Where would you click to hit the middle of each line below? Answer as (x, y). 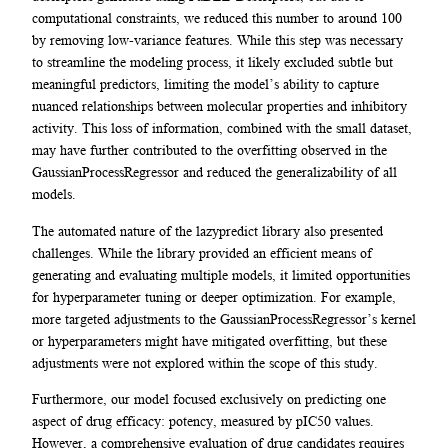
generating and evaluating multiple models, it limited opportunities (221, 274)
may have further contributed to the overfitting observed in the (209, 150)
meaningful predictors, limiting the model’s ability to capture (205, 84)
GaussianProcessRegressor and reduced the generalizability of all (214, 172)
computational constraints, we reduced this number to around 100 (217, 18)
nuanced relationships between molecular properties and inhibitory (219, 106)
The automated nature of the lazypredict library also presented (207, 230)
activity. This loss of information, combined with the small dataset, (222, 128)
